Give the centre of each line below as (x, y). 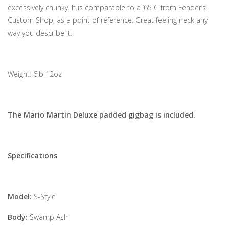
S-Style (45, 197)
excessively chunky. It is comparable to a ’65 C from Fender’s (107, 7)
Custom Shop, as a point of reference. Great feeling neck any (108, 20)
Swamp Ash (49, 217)
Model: (21, 197)
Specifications (32, 156)
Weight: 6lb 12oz (35, 74)
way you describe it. (40, 33)
